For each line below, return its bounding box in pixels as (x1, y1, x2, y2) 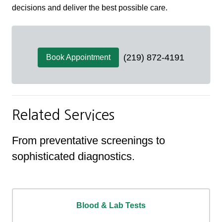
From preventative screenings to (12, 134, 165, 147)
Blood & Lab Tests (76, 201, 146, 210)
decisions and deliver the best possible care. (12, 3, 167, 12)
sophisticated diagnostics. (12, 150, 135, 163)
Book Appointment (46, 53, 111, 61)
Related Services (12, 108, 114, 122)
